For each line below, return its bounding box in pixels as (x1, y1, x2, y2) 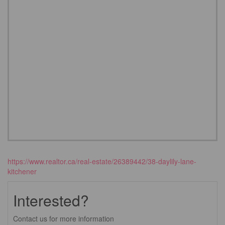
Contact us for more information (13, 213, 114, 223)
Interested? (13, 189, 89, 211)
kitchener (8, 166, 37, 176)
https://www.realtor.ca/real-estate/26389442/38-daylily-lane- (8, 156, 196, 166)
